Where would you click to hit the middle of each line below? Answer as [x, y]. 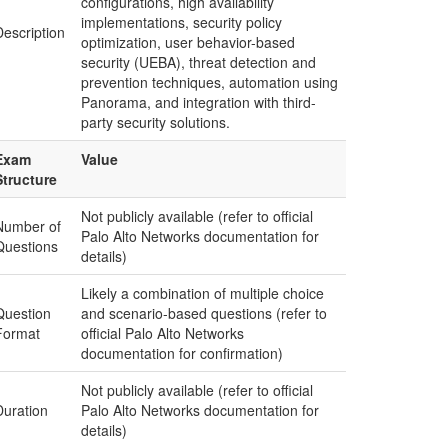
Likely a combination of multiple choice [202, 293]
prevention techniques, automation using [209, 82]
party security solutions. [155, 122]
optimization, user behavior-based [188, 42]
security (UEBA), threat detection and [198, 62]
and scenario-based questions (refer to [204, 313]
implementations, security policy [181, 22]
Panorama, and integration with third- [198, 102]
